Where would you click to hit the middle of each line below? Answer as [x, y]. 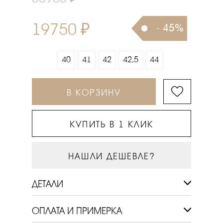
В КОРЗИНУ [94, 93]
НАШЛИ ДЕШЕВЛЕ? [111, 156]
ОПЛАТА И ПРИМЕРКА [77, 211]
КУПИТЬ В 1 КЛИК [111, 124]
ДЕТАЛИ [48, 184]
